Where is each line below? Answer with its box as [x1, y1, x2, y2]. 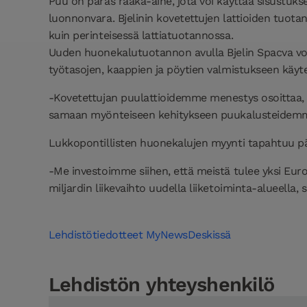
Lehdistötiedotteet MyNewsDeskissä [48, 228, 234, 241]
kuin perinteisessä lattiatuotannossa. [48, 28, 234, 42]
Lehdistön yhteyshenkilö [48, 273, 275, 297]
